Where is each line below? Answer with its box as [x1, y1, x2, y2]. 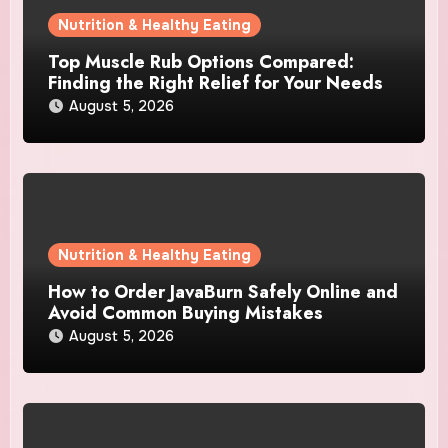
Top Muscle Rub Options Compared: [48, 49, 355, 76]
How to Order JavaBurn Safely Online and [48, 279, 399, 306]
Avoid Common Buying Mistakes [48, 300, 324, 327]
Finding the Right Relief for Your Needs [48, 70, 384, 97]
